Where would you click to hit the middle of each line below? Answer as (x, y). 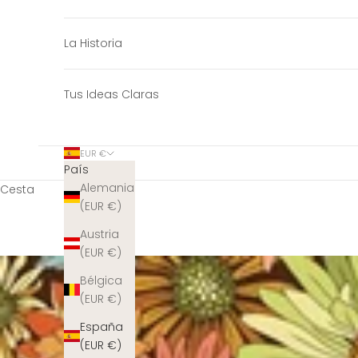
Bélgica (101, 280)
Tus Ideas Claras (111, 94)
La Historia (93, 43)
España (101, 326)
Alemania (107, 187)
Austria (99, 234)
